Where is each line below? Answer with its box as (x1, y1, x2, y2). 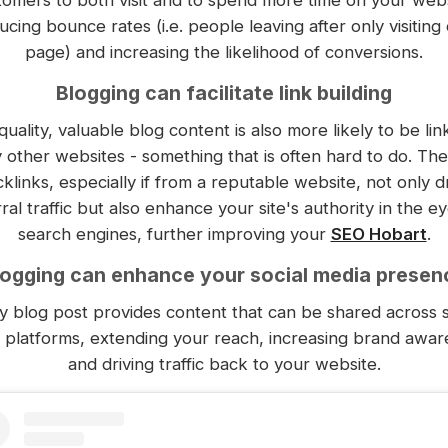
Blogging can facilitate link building (56, 80, 392, 105)
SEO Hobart (330, 223, 427, 244)
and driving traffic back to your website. (67, 353, 381, 374)
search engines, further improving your (17, 223, 331, 244)
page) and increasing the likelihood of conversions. (25, 41, 423, 62)
